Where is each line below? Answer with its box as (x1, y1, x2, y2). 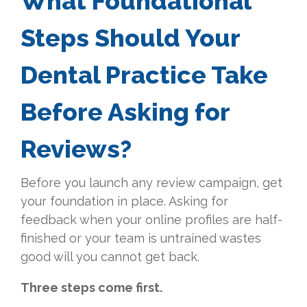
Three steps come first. (21, 280, 162, 295)
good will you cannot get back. (21, 249, 199, 265)
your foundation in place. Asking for (21, 194, 228, 209)
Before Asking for (21, 97, 230, 127)
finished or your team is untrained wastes (21, 231, 261, 246)
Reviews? (21, 134, 132, 164)
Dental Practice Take (21, 60, 268, 90)
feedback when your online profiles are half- (21, 212, 282, 228)
